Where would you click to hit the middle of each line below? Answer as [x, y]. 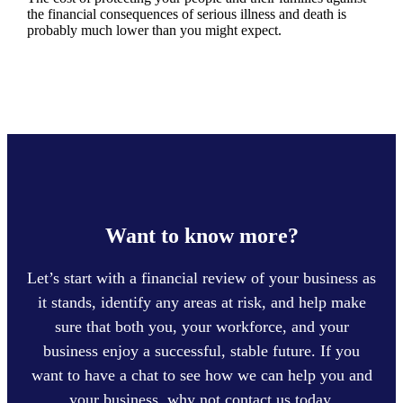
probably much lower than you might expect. [154, 30]
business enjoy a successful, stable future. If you [201, 350]
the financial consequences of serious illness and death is [186, 13]
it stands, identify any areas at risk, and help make [201, 302]
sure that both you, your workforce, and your [201, 326]
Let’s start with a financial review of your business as [201, 278]
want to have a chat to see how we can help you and [201, 375]
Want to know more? [201, 235]
